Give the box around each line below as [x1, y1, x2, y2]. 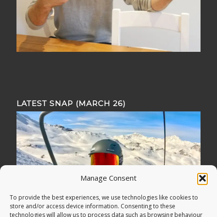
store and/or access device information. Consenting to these [10, 202, 175, 210]
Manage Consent [80, 173, 137, 183]
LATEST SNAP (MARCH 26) [16, 99, 126, 108]
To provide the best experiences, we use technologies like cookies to [10, 193, 198, 201]
